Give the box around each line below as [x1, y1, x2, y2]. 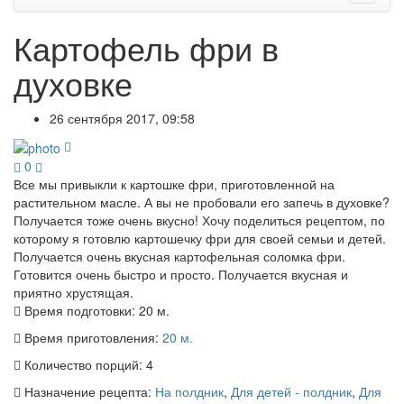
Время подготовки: [21, 300, 139, 319]
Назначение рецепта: [21, 381, 155, 400]
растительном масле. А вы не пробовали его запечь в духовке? [14, 192, 390, 211]
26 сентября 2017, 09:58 [50, 109, 195, 128]
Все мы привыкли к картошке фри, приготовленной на [14, 174, 335, 193]
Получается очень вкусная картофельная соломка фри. [14, 246, 345, 265]
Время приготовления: [21, 327, 162, 346]
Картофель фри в [14, 24, 279, 71]
